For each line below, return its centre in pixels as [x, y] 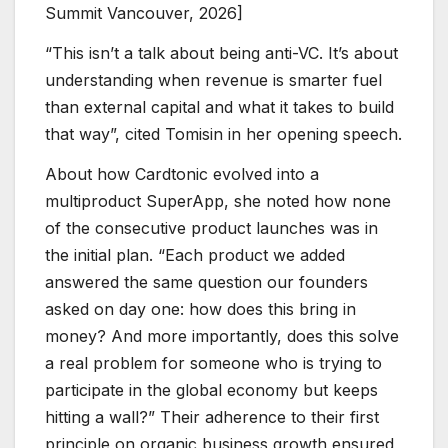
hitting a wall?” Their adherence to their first [212, 416]
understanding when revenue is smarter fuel [213, 79]
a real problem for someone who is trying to [213, 362]
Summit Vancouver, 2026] [146, 13]
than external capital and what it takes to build [219, 106]
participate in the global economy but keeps [211, 389]
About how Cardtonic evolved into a [182, 173]
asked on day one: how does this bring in [200, 308]
